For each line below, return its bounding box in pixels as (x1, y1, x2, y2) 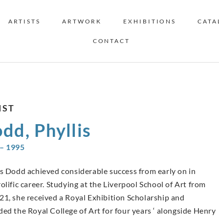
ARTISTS (8, 17, 41, 25)
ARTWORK (62, 17, 102, 25)
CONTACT (92, 37, 130, 44)
